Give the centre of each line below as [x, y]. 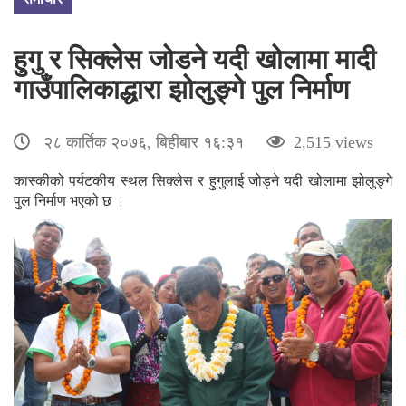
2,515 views [329, 141]
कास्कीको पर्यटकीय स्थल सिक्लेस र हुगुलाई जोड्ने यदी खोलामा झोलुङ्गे [203, 179]
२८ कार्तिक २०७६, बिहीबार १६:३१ [144, 141]
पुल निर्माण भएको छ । [69, 199]
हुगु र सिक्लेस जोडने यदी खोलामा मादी [195, 57]
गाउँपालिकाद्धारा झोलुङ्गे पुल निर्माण [181, 87]
